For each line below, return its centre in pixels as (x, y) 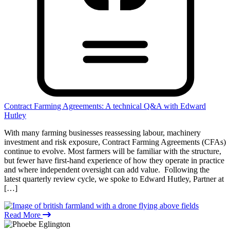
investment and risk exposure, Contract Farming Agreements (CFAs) (115, 142)
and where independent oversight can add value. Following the (107, 169)
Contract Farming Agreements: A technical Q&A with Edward (105, 106)
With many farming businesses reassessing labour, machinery (102, 132)
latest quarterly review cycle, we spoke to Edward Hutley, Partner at (114, 179)
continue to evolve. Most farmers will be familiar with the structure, (113, 151)
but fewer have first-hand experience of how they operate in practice (114, 160)
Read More (23, 215)
